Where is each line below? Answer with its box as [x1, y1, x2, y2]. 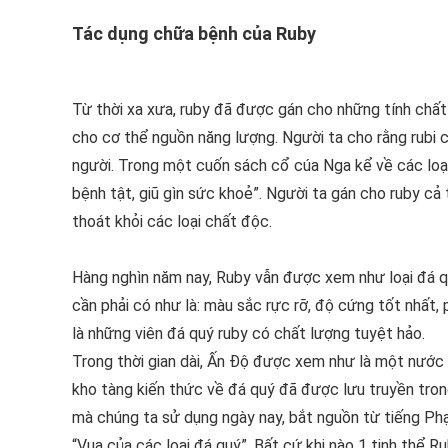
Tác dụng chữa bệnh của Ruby [72, 23, 316, 44]
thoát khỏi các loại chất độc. [72, 212, 272, 231]
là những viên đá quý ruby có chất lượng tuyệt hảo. [72, 324, 425, 343]
